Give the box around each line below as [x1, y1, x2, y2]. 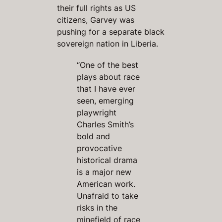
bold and [77, 131, 111, 142]
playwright [77, 108, 117, 118]
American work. [77, 179, 136, 189]
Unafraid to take [77, 191, 139, 201]
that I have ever [77, 84, 136, 94]
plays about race [77, 72, 140, 82]
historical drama [77, 155, 138, 166]
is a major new [77, 167, 132, 177]
